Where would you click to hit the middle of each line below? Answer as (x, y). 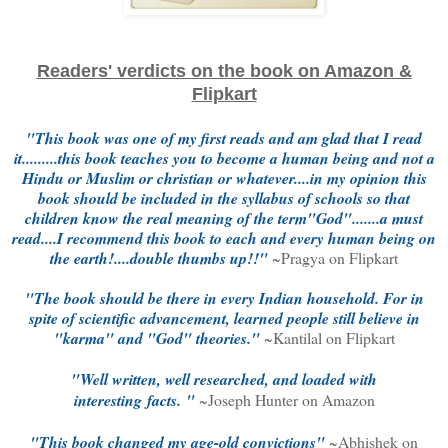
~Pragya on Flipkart (335, 258)
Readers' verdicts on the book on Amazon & (224, 71)
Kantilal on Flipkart (333, 338)
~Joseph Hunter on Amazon (284, 400)
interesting (110, 400)
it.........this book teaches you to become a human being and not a (224, 158)
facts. (166, 400)
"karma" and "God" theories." (158, 338)
